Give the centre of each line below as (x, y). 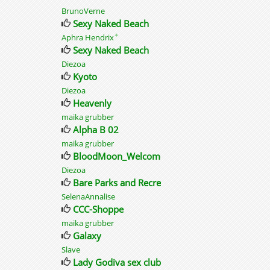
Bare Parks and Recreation (127, 183)
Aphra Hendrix (88, 37)
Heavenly (92, 103)
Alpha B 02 (96, 130)
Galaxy (87, 236)
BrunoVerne (83, 11)
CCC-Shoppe (98, 209)
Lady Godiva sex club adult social (142, 262)
